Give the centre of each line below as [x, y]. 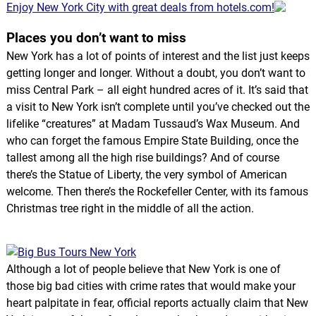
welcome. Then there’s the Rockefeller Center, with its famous [157, 191]
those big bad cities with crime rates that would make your [151, 286]
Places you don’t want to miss [96, 38]
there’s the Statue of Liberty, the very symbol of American [146, 174]
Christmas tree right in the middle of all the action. [130, 208]
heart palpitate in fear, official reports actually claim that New [157, 303]
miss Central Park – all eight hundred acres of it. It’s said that [157, 90]
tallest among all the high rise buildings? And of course [142, 157]
